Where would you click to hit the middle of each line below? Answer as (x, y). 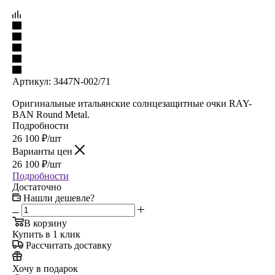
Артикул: (32, 81)
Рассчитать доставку (69, 245)
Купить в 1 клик (46, 234)
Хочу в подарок (45, 268)
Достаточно (37, 187)
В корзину (45, 223)
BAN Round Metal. (51, 114)
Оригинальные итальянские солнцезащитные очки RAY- (132, 103)
